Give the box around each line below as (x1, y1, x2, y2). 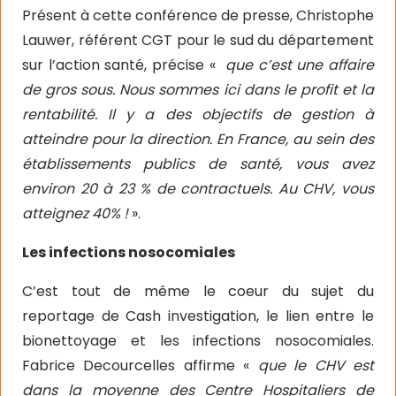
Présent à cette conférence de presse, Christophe (22, 5, 374, 26)
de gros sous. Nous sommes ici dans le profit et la (22, 80, 374, 100)
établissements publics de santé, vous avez (22, 154, 374, 174)
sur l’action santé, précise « (22, 55, 225, 75)
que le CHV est (257, 355, 375, 376)
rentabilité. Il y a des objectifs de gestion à (22, 104, 374, 125)
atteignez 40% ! (22, 203, 132, 224)
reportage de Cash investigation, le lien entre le (22, 306, 374, 326)
